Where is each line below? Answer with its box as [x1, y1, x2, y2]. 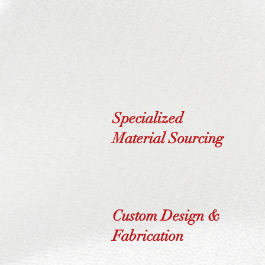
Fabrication [112, 227, 183, 245]
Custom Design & [112, 206, 220, 225]
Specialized [112, 109, 183, 127]
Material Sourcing [112, 129, 224, 147]
